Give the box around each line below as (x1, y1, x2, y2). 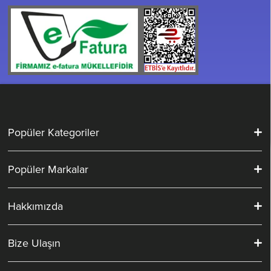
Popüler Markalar (8, 162, 89, 177)
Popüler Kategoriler (8, 125, 100, 140)
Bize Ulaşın (8, 235, 61, 251)
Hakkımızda (8, 198, 64, 214)
